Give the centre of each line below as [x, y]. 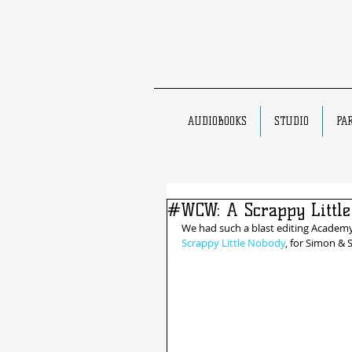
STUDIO [291, 121]
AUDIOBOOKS [217, 121]
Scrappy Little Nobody [233, 243]
